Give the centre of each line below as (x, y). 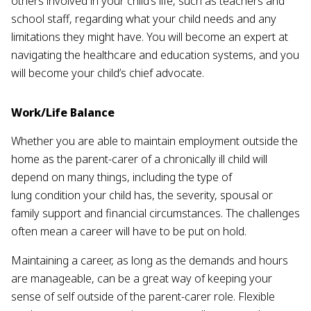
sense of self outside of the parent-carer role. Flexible (143, 296)
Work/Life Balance (64, 112)
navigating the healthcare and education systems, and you (155, 54)
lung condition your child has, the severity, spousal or (142, 195)
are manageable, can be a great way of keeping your (142, 278)
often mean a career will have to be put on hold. (130, 231)
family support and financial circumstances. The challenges (155, 213)
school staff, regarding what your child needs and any (144, 18)
